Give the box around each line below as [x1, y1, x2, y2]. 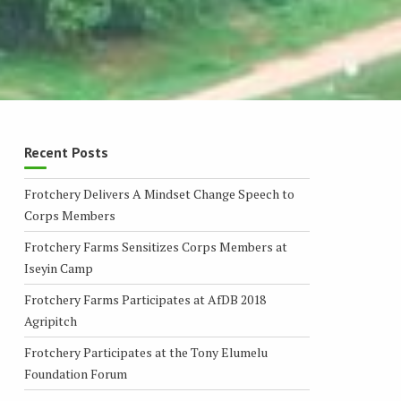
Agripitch [23, 312, 77, 329]
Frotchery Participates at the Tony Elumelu [23, 344, 268, 361]
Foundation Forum [23, 365, 127, 382]
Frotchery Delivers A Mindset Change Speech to [23, 185, 294, 202]
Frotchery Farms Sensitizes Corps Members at [23, 238, 287, 255]
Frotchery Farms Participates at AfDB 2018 [23, 291, 266, 308]
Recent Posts [23, 143, 108, 161]
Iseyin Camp [23, 260, 93, 277]
